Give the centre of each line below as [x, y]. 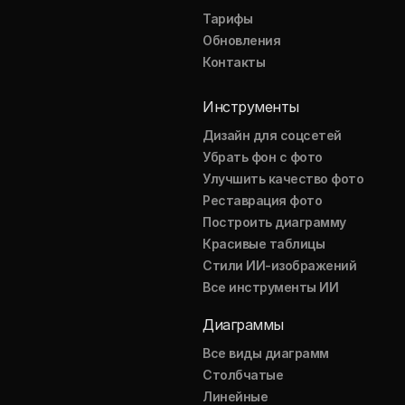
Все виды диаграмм [266, 353]
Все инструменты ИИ [271, 287]
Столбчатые [243, 375]
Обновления [242, 40]
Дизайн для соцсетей [272, 135]
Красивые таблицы [264, 244]
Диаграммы [243, 325]
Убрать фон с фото [263, 157]
